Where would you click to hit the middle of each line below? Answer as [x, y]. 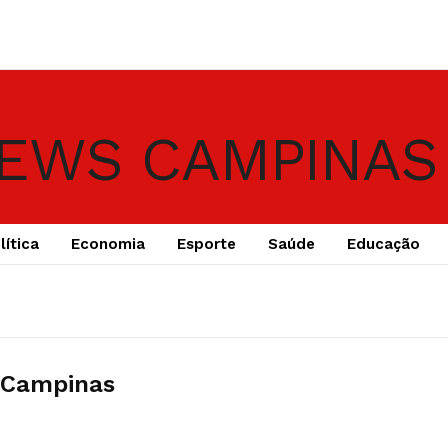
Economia [107, 244]
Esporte [206, 244]
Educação [383, 244]
